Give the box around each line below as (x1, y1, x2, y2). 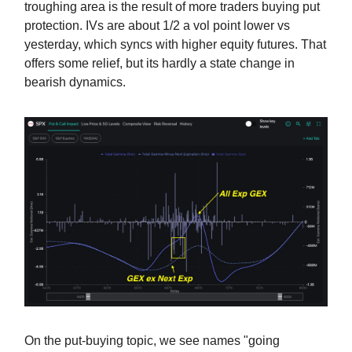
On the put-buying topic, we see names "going (24, 334, 280, 348)
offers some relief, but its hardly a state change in (24, 56, 295, 70)
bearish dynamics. (24, 75, 126, 89)
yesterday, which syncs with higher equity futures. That (24, 37, 326, 51)
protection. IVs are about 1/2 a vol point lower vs (24, 18, 290, 32)
